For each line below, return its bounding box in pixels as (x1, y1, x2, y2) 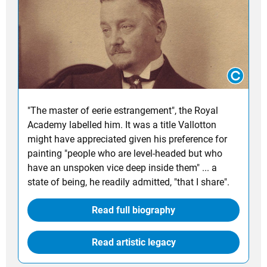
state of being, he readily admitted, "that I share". (27, 176, 229, 188)
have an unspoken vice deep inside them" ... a (27, 162, 217, 173)
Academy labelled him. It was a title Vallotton (27, 119, 216, 131)
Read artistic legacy (91, 236, 176, 248)
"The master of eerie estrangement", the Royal (27, 104, 218, 116)
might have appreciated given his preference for (27, 133, 227, 145)
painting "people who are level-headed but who (27, 147, 222, 159)
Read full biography (92, 204, 175, 216)
